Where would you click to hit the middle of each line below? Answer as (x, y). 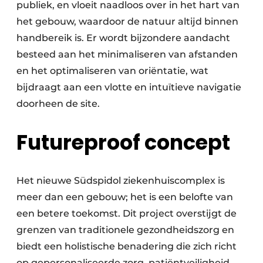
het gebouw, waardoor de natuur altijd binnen (127, 22)
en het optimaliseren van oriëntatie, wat (112, 71)
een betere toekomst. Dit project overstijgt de (127, 214)
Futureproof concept (123, 143)
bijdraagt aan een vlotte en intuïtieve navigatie (129, 87)
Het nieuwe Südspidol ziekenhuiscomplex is (121, 181)
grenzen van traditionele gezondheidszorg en (125, 230)
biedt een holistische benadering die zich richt (127, 247)
